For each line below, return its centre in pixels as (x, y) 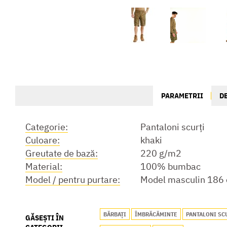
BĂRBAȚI (115, 214)
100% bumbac (171, 166)
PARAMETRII (182, 96)
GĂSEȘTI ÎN (45, 218)
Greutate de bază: (62, 153)
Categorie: (47, 127)
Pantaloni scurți (173, 127)
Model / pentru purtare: (73, 180)
